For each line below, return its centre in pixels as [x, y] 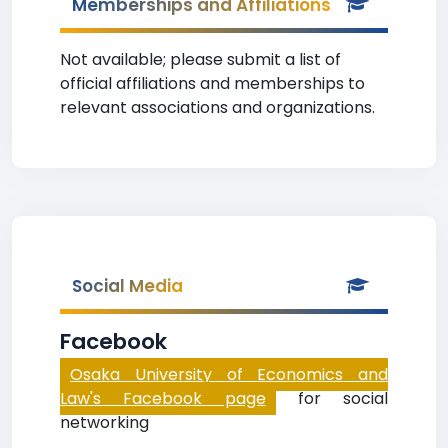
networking [104, 422]
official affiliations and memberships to [212, 83]
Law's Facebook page [163, 398]
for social [331, 398]
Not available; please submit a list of [200, 59]
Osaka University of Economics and [229, 374]
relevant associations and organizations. [217, 107]
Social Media [127, 286]
